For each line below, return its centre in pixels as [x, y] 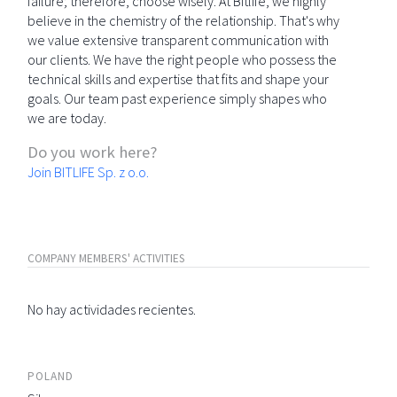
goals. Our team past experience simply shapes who [177, 98]
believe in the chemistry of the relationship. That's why [183, 20]
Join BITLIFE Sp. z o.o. [88, 172]
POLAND [51, 376]
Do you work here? [92, 152]
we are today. [67, 118]
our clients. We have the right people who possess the [182, 59]
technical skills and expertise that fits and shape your [178, 79]
